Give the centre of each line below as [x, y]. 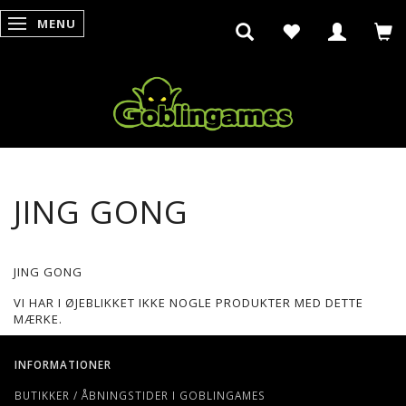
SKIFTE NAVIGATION [82, 24]
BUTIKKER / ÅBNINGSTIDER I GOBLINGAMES [140, 395]
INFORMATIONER [63, 364]
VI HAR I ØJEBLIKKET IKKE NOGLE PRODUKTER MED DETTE [188, 302]
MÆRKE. [38, 319]
